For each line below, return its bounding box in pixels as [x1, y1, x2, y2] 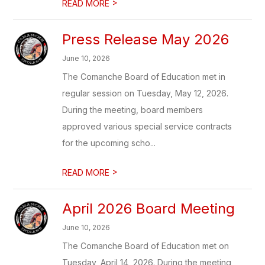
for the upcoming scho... [62, 138, 156, 148]
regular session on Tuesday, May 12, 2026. [62, 88, 229, 98]
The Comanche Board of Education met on [62, 241, 230, 251]
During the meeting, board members [62, 105, 203, 115]
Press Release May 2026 [62, 31, 230, 48]
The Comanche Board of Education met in [62, 72, 226, 82]
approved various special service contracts [62, 121, 232, 131]
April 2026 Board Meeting [62, 200, 235, 217]
